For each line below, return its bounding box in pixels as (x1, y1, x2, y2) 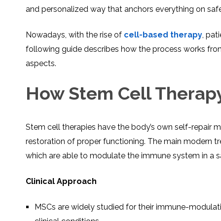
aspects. (26, 58, 56, 68)
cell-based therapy (124, 30, 202, 39)
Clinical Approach (26, 177, 97, 186)
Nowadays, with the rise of (26, 30, 124, 39)
